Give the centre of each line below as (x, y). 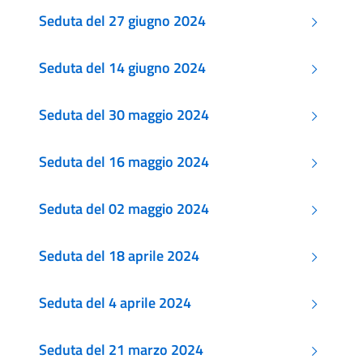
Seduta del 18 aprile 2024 (119, 256)
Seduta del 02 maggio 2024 (124, 209)
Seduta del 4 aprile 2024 (115, 303)
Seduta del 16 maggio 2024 (124, 162)
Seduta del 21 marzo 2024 (121, 350)
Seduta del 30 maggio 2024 (124, 115)
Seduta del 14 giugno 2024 (122, 68)
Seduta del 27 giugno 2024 (122, 21)
